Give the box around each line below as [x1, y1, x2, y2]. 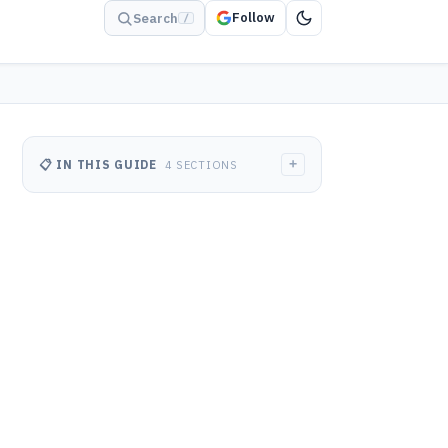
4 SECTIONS [164, 158, 238, 172]
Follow [232, 9, 275, 26]
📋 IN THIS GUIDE [39, 157, 161, 172]
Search [133, 9, 178, 27]
